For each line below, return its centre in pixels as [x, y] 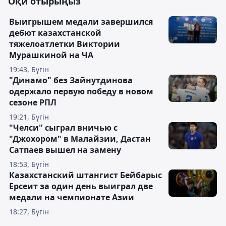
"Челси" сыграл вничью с [63, 128]
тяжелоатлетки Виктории [65, 44]
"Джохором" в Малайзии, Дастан [80, 139]
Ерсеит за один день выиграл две [81, 186]
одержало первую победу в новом [81, 91]
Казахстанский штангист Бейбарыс [86, 175]
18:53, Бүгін [29, 164]
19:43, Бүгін [29, 69]
